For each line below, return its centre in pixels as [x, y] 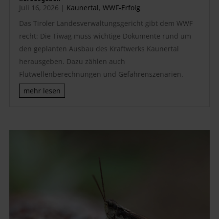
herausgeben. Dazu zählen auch [72, 61]
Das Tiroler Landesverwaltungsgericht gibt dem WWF [106, 23]
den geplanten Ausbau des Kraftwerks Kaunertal [99, 48]
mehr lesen [42, 90]
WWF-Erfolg [121, 7]
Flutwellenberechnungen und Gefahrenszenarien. [101, 74]
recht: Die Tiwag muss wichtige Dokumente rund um [105, 36]
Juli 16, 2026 [39, 7]
